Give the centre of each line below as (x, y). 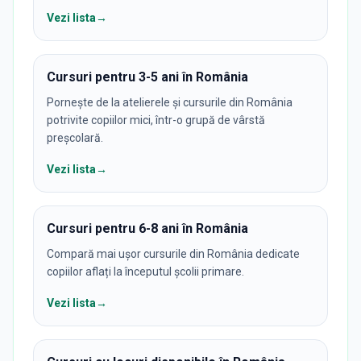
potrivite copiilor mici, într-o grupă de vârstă (156, 120)
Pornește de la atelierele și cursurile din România (170, 102)
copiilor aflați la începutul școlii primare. (145, 271)
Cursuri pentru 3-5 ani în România (147, 77)
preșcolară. (75, 137)
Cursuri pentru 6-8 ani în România (147, 228)
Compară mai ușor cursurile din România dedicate (173, 253)
